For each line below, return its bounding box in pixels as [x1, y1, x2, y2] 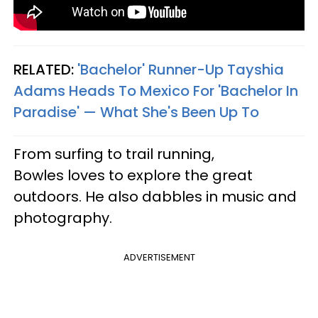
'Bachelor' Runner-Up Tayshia [77, 59, 284, 79]
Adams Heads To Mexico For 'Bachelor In [13, 80, 298, 101]
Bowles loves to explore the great [13, 165, 253, 185]
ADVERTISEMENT [123, 250, 195, 264]
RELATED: [13, 59, 77, 79]
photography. [13, 207, 112, 228]
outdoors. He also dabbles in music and [13, 186, 297, 207]
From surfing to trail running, [13, 143, 214, 164]
